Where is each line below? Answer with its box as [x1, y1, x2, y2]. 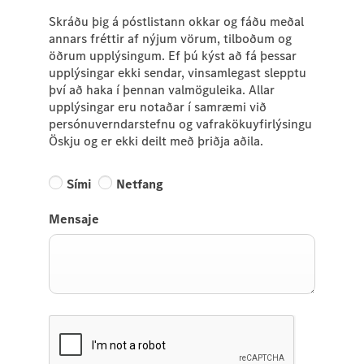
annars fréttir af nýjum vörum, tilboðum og [49, 29, 292, 47]
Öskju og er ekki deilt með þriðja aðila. [49, 132, 263, 149]
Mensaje [49, 210, 99, 228]
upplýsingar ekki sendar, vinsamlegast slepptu [49, 63, 306, 81]
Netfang [116, 175, 163, 193]
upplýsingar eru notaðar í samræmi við [49, 97, 266, 115]
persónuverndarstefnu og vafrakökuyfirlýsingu [49, 115, 312, 132]
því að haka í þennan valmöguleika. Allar [49, 80, 275, 98]
